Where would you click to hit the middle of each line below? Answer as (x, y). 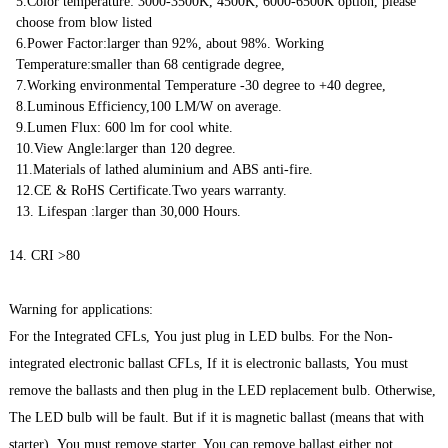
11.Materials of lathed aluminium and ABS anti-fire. (165, 169)
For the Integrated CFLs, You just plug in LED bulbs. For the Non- (201, 337)
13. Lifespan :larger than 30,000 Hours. (129, 211)
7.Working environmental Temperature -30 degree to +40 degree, (201, 85)
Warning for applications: (81, 310)
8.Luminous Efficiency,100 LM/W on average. (149, 106)
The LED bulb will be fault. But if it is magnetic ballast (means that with (217, 418)
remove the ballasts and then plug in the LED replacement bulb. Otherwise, (223, 391)
